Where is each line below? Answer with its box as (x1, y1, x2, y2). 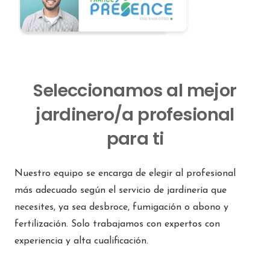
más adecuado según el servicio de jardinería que (14, 185, 227, 195)
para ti (106, 126, 164, 151)
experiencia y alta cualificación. (14, 236, 148, 246)
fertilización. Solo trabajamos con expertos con (14, 219, 220, 229)
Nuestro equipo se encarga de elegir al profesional (14, 168, 236, 178)
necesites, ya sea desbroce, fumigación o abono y (14, 202, 228, 212)
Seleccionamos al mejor (33, 78, 237, 102)
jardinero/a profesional (36, 102, 234, 127)
